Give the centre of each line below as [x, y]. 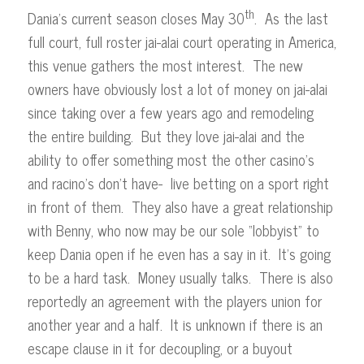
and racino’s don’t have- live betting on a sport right [178, 182]
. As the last [291, 17]
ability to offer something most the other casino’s [171, 159]
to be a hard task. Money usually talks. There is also [180, 277]
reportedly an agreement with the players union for [174, 300]
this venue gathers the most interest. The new [165, 65]
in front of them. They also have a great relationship [180, 206]
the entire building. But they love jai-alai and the [166, 135]
